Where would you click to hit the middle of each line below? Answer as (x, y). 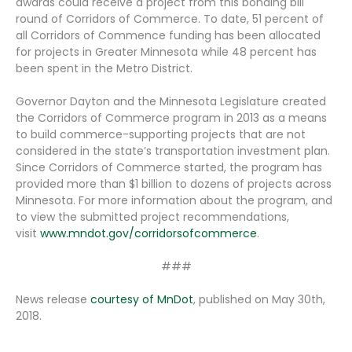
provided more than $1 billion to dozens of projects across (174, 183)
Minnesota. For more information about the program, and (174, 200)
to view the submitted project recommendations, (152, 216)
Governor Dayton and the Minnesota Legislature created (171, 101)
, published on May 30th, (259, 299)
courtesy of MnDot (142, 299)
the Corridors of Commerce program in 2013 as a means (171, 117)
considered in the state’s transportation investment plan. (173, 150)
